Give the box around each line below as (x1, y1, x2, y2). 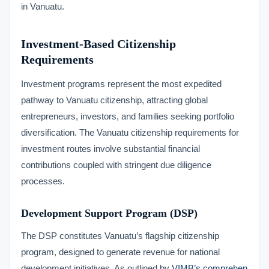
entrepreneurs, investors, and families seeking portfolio (21, 111, 234, 121)
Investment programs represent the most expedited (21, 79, 222, 89)
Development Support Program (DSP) (21, 207, 198, 219)
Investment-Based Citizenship (21, 37, 176, 50)
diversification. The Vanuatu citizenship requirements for (21, 127, 239, 138)
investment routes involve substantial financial (21, 144, 200, 154)
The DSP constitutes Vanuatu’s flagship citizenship (21, 231, 219, 241)
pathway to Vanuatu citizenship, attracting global (21, 95, 208, 105)
